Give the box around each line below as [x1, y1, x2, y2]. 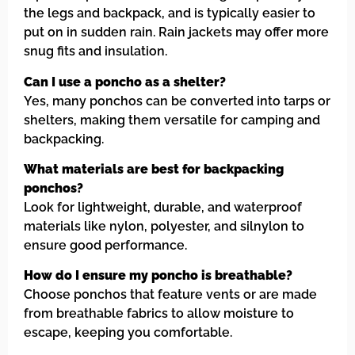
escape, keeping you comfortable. [24, 325, 232, 341]
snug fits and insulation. [24, 44, 167, 59]
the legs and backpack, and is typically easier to [24, 6, 315, 21]
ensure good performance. [24, 238, 187, 254]
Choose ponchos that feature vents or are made [24, 287, 317, 303]
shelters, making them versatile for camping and [24, 112, 320, 128]
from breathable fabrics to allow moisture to [24, 306, 294, 322]
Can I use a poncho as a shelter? [24, 74, 226, 90]
